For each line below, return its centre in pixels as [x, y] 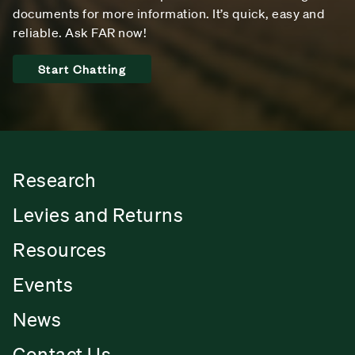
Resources [60, 249]
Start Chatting [82, 68]
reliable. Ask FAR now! [80, 32]
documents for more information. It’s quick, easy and [168, 13]
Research [54, 179]
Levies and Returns [98, 214]
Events [43, 284]
